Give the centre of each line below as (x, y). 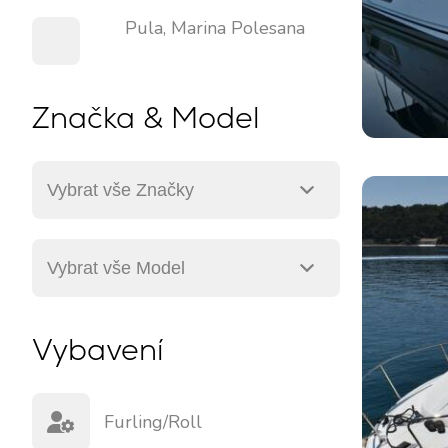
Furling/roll (153, 422)
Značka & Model (145, 117)
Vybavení (97, 349)
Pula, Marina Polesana (215, 28)
